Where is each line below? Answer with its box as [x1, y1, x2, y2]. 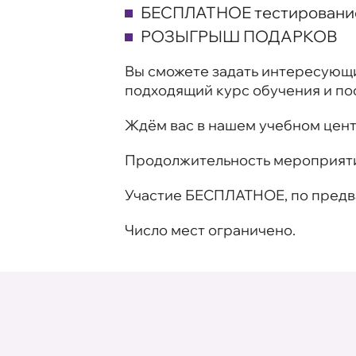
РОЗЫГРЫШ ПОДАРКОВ [141, 25, 338, 46]
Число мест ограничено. [125, 220, 296, 239]
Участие [125, 185, 185, 204]
